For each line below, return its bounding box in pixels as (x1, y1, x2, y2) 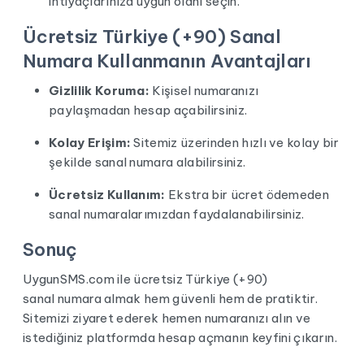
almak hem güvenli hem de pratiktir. (101, 291, 318, 306)
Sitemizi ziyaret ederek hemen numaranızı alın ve (23, 310, 311, 326)
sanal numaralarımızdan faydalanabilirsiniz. (49, 206, 305, 222)
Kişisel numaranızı (149, 83, 259, 98)
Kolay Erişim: (49, 135, 132, 150)
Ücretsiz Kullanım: (49, 187, 166, 202)
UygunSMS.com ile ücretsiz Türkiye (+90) (23, 271, 268, 287)
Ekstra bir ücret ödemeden (165, 187, 330, 202)
